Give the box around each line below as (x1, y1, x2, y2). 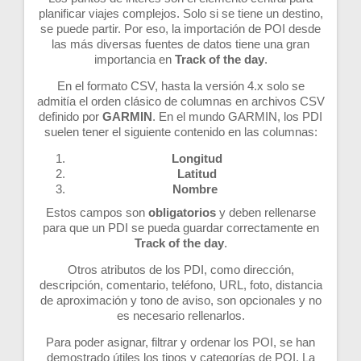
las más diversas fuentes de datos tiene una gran (52, 36, 309, 51)
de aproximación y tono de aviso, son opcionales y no (39, 293, 322, 307)
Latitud (176, 166, 217, 180)
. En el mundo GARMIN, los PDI (152, 109, 322, 123)
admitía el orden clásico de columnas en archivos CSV (36, 93, 325, 108)
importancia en (93, 52, 175, 66)
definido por (39, 109, 102, 123)
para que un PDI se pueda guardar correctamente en (42, 220, 319, 234)
